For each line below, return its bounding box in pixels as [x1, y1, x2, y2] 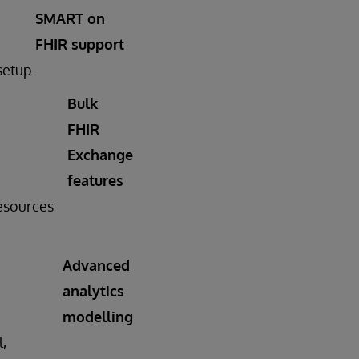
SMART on [35, 10, 105, 28]
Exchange [67, 146, 133, 164]
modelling [63, 308, 133, 326]
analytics [63, 282, 124, 301]
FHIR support [35, 35, 124, 54]
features [67, 171, 123, 190]
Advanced [63, 256, 130, 275]
